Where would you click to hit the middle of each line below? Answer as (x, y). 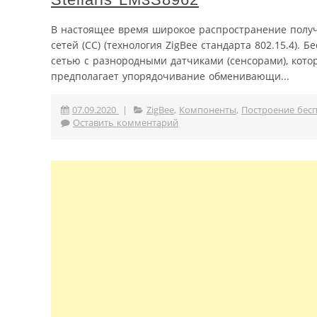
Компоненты (208, 110)
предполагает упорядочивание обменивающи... (170, 76)
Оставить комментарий (126, 122)
